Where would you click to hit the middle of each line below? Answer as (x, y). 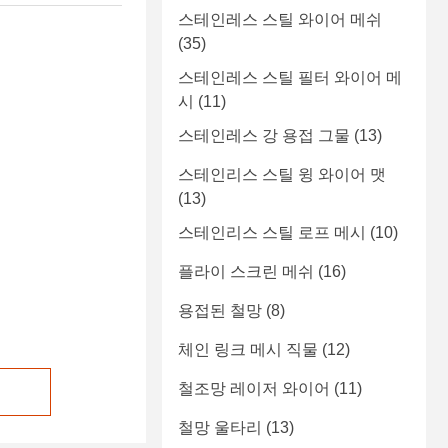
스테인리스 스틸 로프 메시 (272, 233)
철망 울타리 (220, 428)
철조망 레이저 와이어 (254, 389)
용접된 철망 (220, 311)
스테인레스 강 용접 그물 (264, 136)
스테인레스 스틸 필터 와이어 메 (290, 78)
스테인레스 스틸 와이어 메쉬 (280, 20)
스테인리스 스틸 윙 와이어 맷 (282, 175)
